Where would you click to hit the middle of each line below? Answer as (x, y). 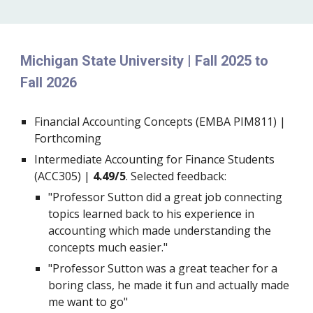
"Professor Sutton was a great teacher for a (163, 268)
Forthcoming (68, 138)
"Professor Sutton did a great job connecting (166, 197)
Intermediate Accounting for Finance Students (155, 159)
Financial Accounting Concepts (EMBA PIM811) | (160, 122)
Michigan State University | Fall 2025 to (145, 61)
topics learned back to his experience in (152, 214)
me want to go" (88, 302)
